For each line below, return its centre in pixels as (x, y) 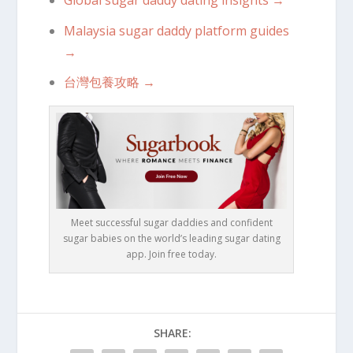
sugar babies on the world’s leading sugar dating (171, 238)
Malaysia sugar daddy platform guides (176, 30)
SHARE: (173, 333)
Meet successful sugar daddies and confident (171, 222)
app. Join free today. (172, 254)
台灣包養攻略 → (109, 82)
